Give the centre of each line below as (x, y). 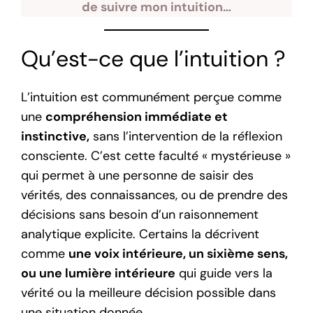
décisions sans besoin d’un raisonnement (140, 214)
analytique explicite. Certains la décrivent (140, 234)
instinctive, (56, 136)
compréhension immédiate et (137, 116)
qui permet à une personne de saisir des (138, 175)
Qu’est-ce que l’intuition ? (154, 59)
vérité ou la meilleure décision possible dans (149, 292)
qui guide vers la (224, 273)
